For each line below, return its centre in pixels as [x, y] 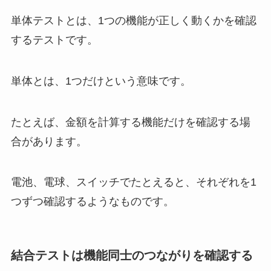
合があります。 [49, 141]
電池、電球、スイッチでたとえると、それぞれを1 [133, 182]
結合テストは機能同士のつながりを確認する [132, 255]
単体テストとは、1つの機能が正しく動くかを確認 [133, 20]
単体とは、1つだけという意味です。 [101, 81]
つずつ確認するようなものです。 [92, 202]
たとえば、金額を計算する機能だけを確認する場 [130, 122]
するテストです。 [54, 40]
